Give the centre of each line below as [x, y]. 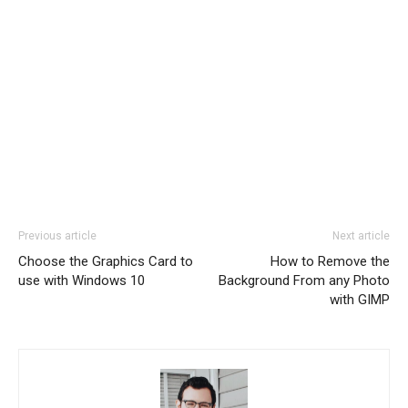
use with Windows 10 [82, 280]
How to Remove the [330, 261]
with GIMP [360, 299]
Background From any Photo [304, 280]
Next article [361, 235]
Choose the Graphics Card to [106, 261]
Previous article [57, 235]
